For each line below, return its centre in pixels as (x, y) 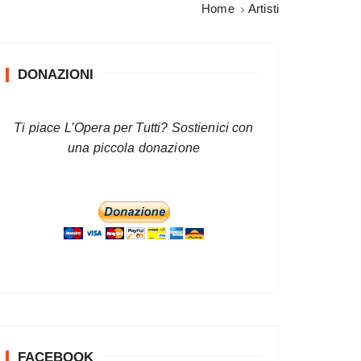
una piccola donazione (134, 148)
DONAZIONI (56, 75)
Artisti (263, 8)
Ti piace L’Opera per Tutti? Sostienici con (134, 128)
